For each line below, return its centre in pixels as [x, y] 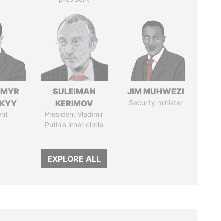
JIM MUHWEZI [155, 91]
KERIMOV [74, 103]
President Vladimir [74, 114]
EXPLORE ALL [74, 159]
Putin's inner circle [74, 125]
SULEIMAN [74, 91]
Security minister [155, 102]
